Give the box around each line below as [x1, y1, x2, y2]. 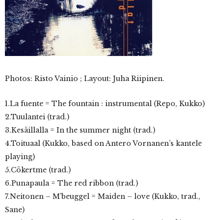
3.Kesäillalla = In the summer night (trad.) [5, 126, 155, 135]
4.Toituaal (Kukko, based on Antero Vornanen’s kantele [5, 139, 202, 148]
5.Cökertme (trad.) [5, 165, 71, 174]
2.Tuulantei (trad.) [5, 112, 69, 121]
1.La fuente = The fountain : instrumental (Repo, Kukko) [5, 99, 205, 108]
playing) [5, 152, 35, 161]
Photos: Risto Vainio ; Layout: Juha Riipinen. [5, 74, 165, 83]
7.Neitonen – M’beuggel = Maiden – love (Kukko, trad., [5, 192, 200, 201]
